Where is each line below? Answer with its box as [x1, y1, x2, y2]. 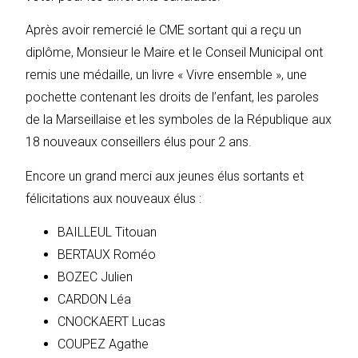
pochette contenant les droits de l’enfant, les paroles [26, 89, 320, 105]
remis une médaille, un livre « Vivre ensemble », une [26, 67, 308, 83]
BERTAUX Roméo [58, 247, 157, 263]
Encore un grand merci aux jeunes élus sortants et [26, 168, 304, 184]
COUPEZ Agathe [58, 336, 149, 352]
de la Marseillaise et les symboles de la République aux [26, 112, 332, 128]
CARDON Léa [58, 292, 132, 308]
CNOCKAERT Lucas [58, 314, 166, 330]
